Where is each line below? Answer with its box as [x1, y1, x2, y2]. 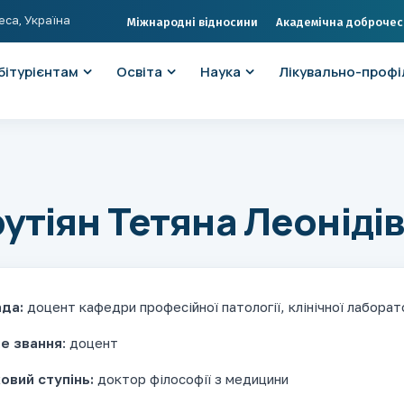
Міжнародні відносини [127, 14, 258, 29]
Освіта [116, 62, 162, 81]
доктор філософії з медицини [96, 371, 289, 388]
